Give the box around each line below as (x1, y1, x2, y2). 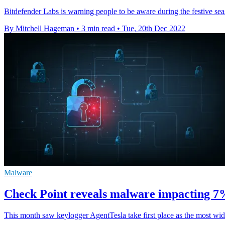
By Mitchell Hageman (4, 24, 74, 33)
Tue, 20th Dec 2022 (122, 24, 185, 33)
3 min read (81, 24, 115, 33)
